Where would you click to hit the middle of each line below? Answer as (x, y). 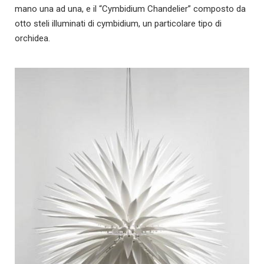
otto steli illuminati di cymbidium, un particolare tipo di (118, 24)
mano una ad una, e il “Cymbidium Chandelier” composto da (130, 9)
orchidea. (32, 38)
